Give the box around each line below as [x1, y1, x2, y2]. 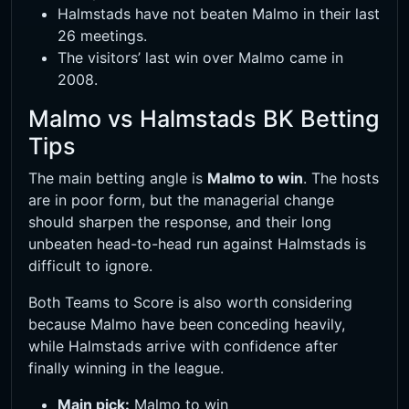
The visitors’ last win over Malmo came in [58, 48, 343, 68]
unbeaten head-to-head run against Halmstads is [28, 235, 366, 254]
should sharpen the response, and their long [28, 213, 331, 232]
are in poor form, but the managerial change [28, 191, 334, 210]
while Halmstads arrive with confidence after [28, 337, 338, 356]
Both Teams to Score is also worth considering [28, 293, 352, 312]
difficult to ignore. [28, 257, 152, 276]
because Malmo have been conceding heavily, [28, 315, 345, 334]
